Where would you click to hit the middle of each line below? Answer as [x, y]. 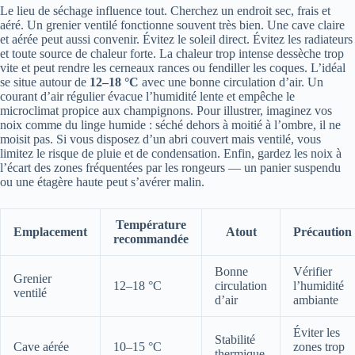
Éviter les [317, 333]
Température [151, 225]
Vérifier [313, 272]
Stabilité [235, 340]
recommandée [151, 239]
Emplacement [50, 232]
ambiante [316, 300]
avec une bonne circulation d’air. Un [231, 82]
